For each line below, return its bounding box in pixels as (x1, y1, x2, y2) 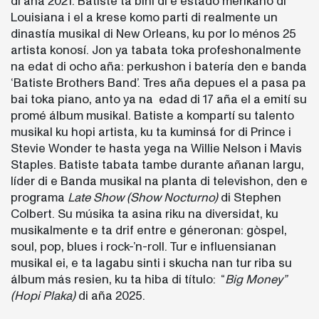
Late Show (68, 189, 124, 206)
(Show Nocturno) (124, 189, 221, 206)
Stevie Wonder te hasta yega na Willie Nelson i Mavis (11, 140, 302, 157)
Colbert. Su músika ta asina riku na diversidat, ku (11, 205, 278, 222)
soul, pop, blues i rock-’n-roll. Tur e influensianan (11, 238, 276, 255)
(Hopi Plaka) (11, 287, 75, 304)
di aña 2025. (75, 287, 145, 304)
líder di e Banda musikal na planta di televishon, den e (11, 172, 308, 189)
